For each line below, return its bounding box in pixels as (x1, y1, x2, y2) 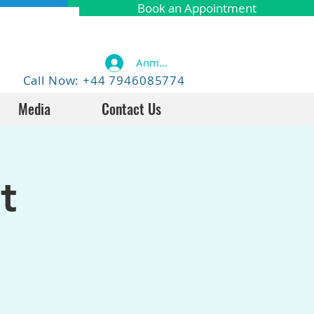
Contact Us (101, 98, 161, 119)
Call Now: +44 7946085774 (22, 72, 185, 88)
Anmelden (135, 55, 186, 69)
